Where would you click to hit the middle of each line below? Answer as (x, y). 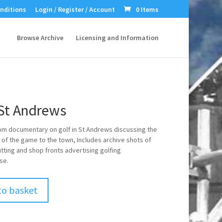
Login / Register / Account (75, 9)
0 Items (147, 9)
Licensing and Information (117, 38)
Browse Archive (40, 38)
